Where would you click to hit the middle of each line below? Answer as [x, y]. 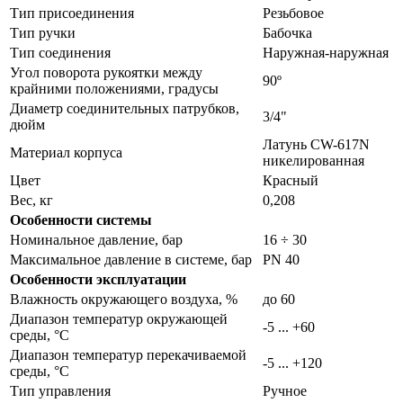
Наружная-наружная [326, 52]
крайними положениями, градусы [114, 88]
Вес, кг [31, 200]
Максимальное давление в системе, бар [131, 259]
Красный [291, 180]
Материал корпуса [66, 152]
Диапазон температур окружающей [119, 318]
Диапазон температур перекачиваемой [128, 354]
